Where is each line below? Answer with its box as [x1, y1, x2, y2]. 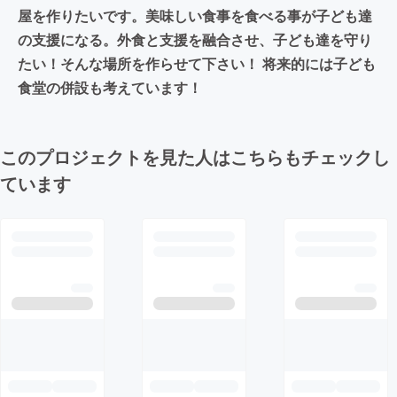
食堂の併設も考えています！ [18, 76, 202, 97]
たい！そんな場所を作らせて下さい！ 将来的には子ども [18, 52, 376, 74]
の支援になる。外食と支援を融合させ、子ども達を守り [18, 28, 372, 50]
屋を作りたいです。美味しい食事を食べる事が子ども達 [18, 4, 372, 26]
